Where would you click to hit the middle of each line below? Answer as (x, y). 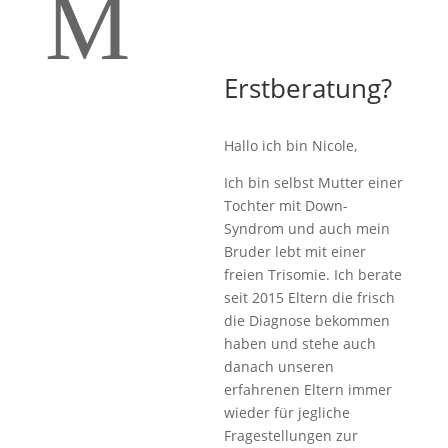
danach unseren (278, 366)
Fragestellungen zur (290, 435)
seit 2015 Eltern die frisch (309, 297)
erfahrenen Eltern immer (307, 389)
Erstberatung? (307, 88)
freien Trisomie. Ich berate (312, 274)
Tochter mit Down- (285, 205)
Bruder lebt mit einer (294, 251)
